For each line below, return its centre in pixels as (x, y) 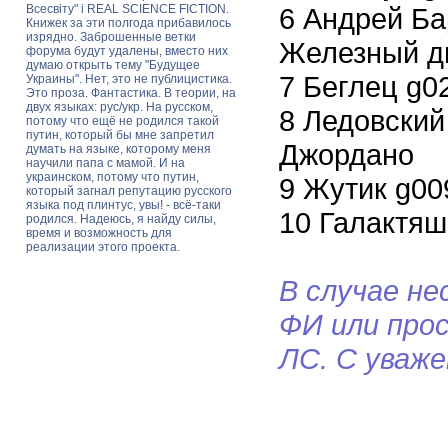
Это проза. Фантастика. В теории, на (131, 93)
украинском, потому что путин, (112, 177)
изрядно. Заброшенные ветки (111, 37)
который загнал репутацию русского (129, 191)
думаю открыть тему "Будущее (113, 65)
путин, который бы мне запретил (120, 135)
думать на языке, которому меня (118, 149)
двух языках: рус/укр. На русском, (119, 107)
